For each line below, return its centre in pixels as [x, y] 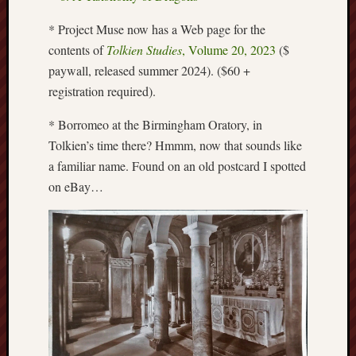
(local [320, 262]
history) [324, 279]
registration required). [102, 91]
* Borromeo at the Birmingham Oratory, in [155, 124]
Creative [326, 17]
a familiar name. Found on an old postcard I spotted [177, 166]
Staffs [319, 157]
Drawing [326, 70]
